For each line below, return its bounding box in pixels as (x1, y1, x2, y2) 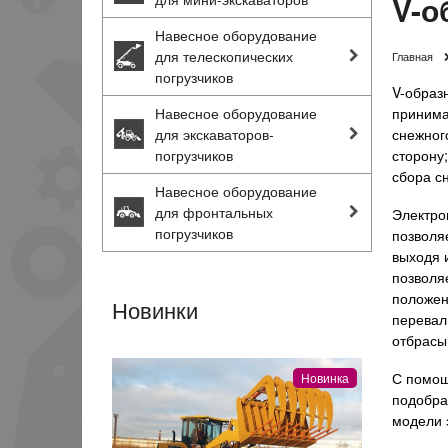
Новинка (301, 368, 349, 386)
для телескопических (155, 45, 293, 66)
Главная (392, 47, 433, 64)
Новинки (112, 293, 198, 325)
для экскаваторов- (155, 123, 274, 144)
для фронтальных (155, 201, 273, 222)
